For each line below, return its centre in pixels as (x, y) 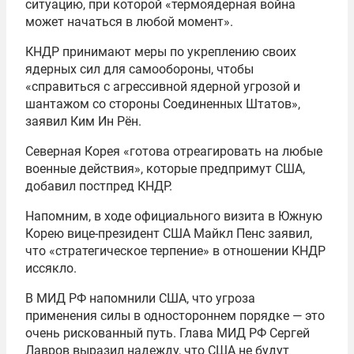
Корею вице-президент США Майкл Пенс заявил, (169, 234)
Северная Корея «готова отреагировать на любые (174, 152)
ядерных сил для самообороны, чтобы (139, 70)
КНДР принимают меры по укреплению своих (161, 52)
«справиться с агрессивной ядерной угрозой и (163, 87)
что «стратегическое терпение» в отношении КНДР (175, 251)
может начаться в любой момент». (129, 22)
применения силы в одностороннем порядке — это (175, 316)
